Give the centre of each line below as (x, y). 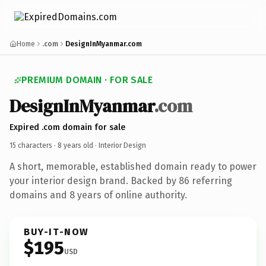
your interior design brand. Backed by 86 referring (121, 180)
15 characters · (34, 145)
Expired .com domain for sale (67, 127)
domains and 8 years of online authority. (98, 195)
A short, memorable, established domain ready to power (133, 166)
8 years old (75, 145)
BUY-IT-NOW (56, 232)
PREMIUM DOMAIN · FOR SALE (87, 80)
